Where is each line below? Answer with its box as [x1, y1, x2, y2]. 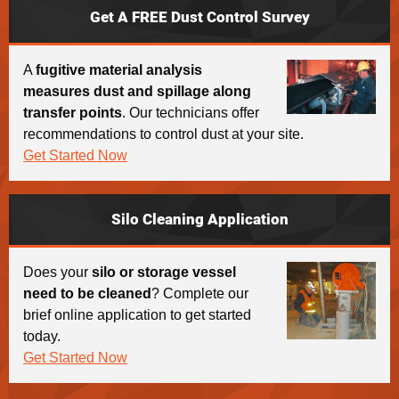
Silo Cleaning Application [110, 210, 289, 229]
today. [23, 329, 61, 345]
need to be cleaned [23, 286, 151, 302]
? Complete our [151, 286, 248, 302]
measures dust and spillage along [23, 84, 251, 100]
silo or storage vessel [92, 265, 236, 281]
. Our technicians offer [122, 105, 259, 121]
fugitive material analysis [36, 62, 202, 78]
